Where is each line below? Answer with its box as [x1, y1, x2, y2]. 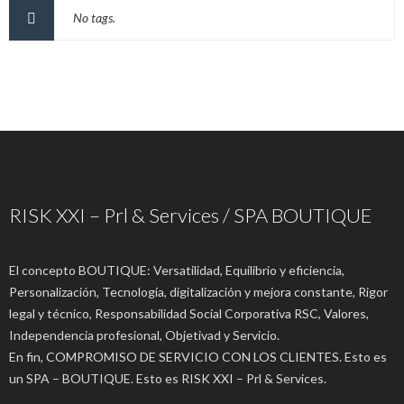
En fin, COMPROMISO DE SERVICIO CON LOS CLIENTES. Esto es [9, 349, 387, 364]
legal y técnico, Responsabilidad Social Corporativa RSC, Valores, [9, 306, 369, 321]
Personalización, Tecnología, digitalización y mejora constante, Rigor [9, 284, 388, 299]
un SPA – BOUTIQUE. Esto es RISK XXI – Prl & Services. [9, 371, 326, 386]
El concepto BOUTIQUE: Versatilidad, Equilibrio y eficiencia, [9, 262, 344, 278]
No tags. [73, 10, 115, 25]
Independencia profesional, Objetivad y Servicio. [9, 327, 280, 343]
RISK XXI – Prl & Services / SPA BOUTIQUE [9, 203, 372, 227]
